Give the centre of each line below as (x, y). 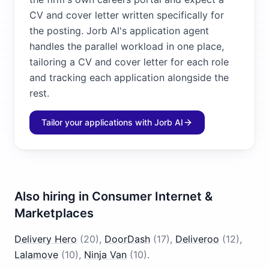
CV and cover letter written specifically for (127, 15)
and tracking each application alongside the (129, 77)
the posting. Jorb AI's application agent (119, 31)
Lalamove (36, 255)
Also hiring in (53, 196)
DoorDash (127, 239)
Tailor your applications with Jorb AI (112, 122)
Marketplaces (54, 213)
